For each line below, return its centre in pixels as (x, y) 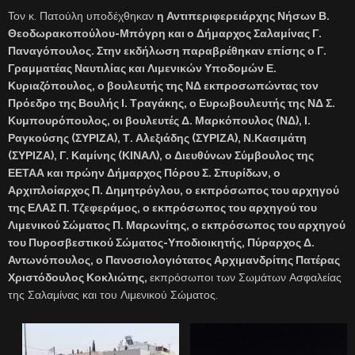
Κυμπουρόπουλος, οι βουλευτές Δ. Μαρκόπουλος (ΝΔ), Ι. (159, 120)
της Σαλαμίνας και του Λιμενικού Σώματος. (113, 294)
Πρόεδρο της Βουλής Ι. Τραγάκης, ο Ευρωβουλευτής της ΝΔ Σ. (172, 103)
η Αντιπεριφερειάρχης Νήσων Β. (243, 15)
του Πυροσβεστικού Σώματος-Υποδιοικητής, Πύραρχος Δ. (161, 242)
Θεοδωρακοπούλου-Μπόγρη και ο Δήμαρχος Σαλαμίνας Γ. (165, 33)
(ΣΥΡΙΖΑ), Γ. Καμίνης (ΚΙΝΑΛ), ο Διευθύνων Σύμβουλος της (161, 155)
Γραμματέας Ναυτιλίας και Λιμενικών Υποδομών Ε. (142, 68)
